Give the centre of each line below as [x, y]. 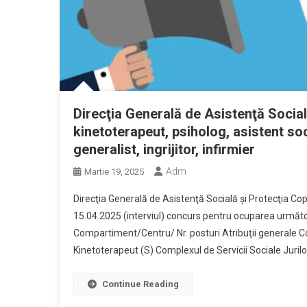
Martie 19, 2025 [114, 172]
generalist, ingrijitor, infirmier [164, 150]
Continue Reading [140, 284]
